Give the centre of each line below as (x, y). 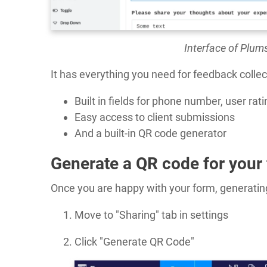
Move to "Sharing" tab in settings (151, 215)
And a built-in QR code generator (150, 133)
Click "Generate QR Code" (134, 241)
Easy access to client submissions (155, 117)
